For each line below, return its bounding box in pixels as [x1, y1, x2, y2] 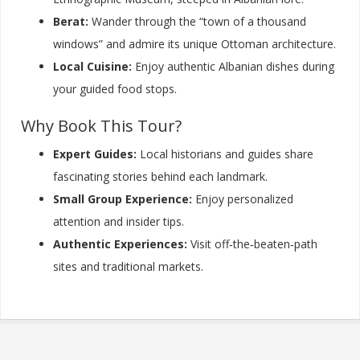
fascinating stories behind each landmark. [53, 169, 268, 185]
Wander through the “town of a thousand [88, 14, 306, 30]
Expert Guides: [53, 146, 137, 162]
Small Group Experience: [53, 191, 192, 207]
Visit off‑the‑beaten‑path [187, 236, 317, 252]
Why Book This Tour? [21, 115, 182, 137]
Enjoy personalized [192, 191, 293, 207]
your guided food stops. [53, 81, 177, 97]
